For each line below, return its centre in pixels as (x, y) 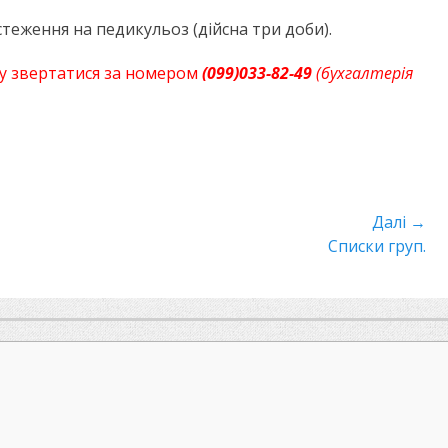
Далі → (399, 221)
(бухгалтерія (364, 72)
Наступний (87, 245)
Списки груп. (377, 245)
